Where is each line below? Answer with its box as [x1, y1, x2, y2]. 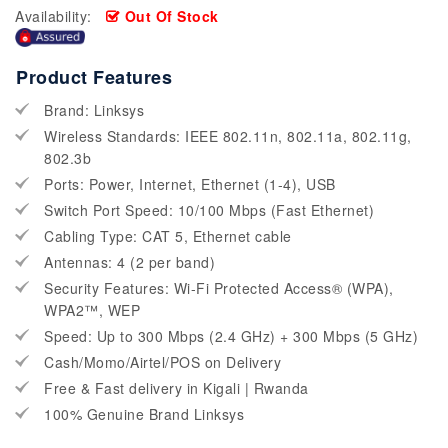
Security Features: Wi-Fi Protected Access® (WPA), [44, 278, 394, 299]
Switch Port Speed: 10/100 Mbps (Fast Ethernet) [44, 200, 374, 221]
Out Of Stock [124, 6, 219, 26]
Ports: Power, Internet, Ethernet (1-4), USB [44, 174, 336, 195]
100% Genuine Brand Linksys [44, 404, 244, 425]
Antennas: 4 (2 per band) [44, 252, 215, 273]
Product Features [16, 64, 172, 91]
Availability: [15, 6, 92, 26]
